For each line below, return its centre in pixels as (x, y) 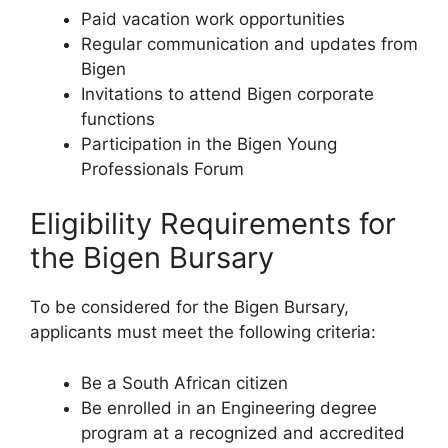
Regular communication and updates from (249, 43)
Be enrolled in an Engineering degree (229, 407)
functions (118, 118)
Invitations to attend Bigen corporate (227, 93)
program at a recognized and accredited (243, 432)
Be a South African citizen (184, 382)
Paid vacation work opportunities (213, 18)
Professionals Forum (162, 168)
